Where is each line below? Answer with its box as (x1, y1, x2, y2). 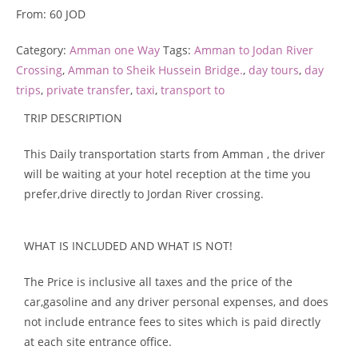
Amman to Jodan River (194, 42, 313, 58)
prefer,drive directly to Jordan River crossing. (24, 186, 264, 201)
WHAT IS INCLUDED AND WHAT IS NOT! (24, 238, 233, 253)
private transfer (46, 82, 130, 97)
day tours (249, 62, 299, 78)
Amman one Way (70, 42, 160, 58)
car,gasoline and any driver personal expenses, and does (24, 294, 328, 309)
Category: (16, 42, 70, 58)
